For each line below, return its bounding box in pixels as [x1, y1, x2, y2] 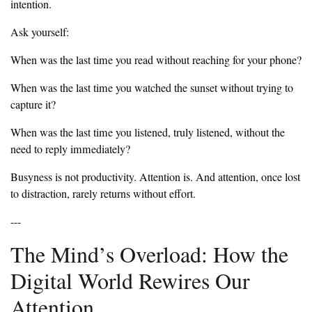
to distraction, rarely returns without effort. [10, 186, 196, 202]
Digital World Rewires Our [10, 265, 250, 296]
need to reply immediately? [10, 141, 130, 157]
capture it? [10, 97, 56, 113]
